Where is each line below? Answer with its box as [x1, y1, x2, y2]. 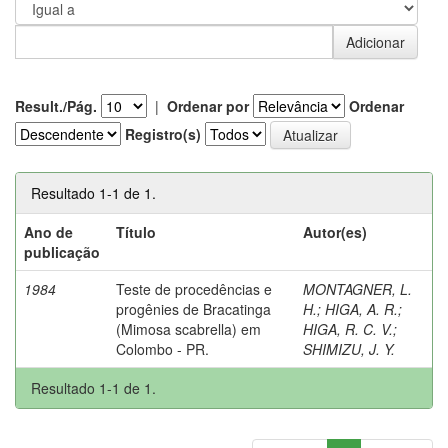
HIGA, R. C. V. [303, 318, 393, 339]
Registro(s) [125, 123, 201, 144]
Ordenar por [167, 95, 249, 116]
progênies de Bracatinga [116, 298, 271, 319]
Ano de [24, 221, 73, 242]
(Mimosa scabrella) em [116, 318, 261, 339]
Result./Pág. [15, 95, 97, 116]
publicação [24, 241, 100, 262]
